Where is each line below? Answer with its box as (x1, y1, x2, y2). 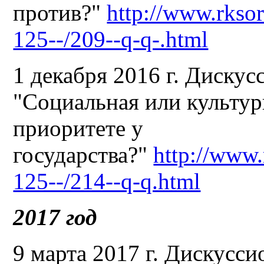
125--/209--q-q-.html (13, 26, 209, 52)
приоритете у (13, 115, 144, 141)
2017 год (13, 204, 97, 230)
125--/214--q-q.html (13, 168, 201, 194)
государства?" (13, 141, 154, 167)
